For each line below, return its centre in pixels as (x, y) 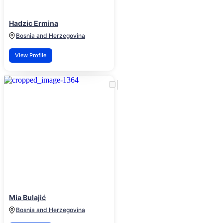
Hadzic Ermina (34, 23)
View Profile (31, 56)
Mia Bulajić (27, 198)
